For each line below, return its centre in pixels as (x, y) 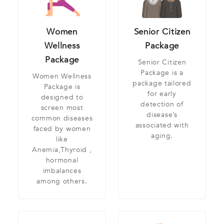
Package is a (162, 73)
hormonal (62, 160)
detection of (162, 104)
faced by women (62, 129)
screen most (62, 108)
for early (162, 94)
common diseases (62, 118)
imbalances (62, 171)
